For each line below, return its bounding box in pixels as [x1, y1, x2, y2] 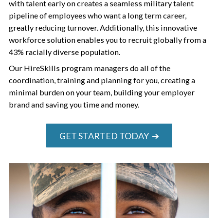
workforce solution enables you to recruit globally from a [8, 35, 206, 44]
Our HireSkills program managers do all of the [8, 63, 170, 73]
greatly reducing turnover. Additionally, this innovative [8, 22, 197, 32]
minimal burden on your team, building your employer [8, 88, 195, 97]
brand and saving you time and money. [8, 100, 139, 109]
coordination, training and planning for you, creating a [8, 75, 195, 85]
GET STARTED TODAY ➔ [59, 130, 159, 141]
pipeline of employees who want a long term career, [8, 10, 186, 20]
